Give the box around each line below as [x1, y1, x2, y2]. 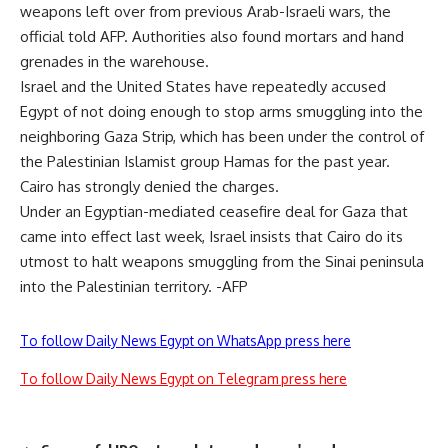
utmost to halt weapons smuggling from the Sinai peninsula [20, 252, 424, 271]
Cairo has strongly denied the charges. [20, 177, 279, 196]
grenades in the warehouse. [20, 52, 209, 71]
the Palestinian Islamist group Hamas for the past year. [20, 152, 390, 171]
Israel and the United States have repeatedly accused [20, 77, 386, 96]
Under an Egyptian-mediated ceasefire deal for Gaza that [20, 202, 408, 221]
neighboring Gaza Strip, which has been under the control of [20, 127, 424, 146]
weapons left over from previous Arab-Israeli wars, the [20, 2, 391, 21]
